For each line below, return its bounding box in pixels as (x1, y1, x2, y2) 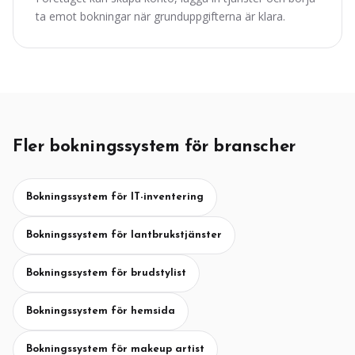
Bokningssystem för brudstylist (26, 268, 186, 278)
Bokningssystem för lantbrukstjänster (26, 230, 222, 240)
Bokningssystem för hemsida (26, 306, 175, 316)
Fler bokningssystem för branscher (13, 138, 296, 156)
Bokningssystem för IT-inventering (26, 192, 204, 202)
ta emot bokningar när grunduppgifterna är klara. (36, 9, 285, 24)
